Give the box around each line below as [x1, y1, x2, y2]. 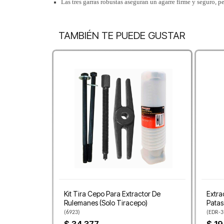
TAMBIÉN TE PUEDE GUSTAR [58, 29, 185, 42]
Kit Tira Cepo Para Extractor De [64, 189, 160, 198]
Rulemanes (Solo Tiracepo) [64, 198, 147, 207]
